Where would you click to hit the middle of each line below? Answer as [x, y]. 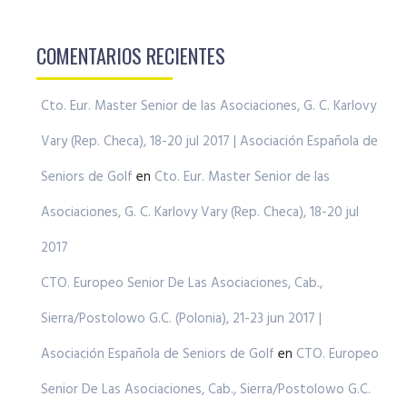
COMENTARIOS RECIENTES [131, 55]
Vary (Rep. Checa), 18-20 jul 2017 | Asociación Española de [209, 141]
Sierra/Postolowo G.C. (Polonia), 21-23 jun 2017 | [181, 318]
